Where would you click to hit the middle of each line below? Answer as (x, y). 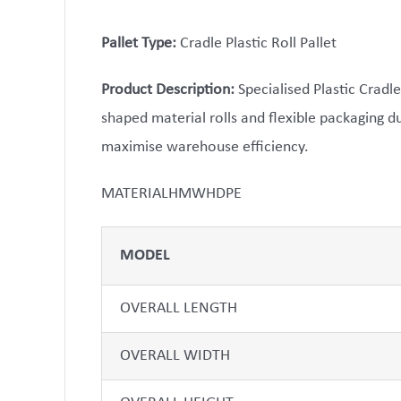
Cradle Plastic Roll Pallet (256, 43)
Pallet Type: (139, 43)
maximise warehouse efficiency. (205, 147)
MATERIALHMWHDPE (171, 194)
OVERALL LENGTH (179, 308)
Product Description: (168, 90)
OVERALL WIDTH (175, 356)
